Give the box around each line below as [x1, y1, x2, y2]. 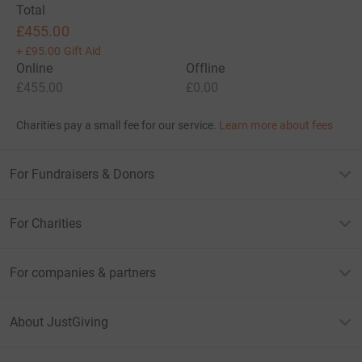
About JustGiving [10, 314, 108, 330]
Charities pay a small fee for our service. [16, 118, 217, 132]
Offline [186, 60, 225, 76]
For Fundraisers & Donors [10, 166, 154, 182]
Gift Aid [63, 44, 102, 57]
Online [16, 60, 53, 76]
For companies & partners [10, 264, 156, 280]
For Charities [10, 215, 82, 231]
